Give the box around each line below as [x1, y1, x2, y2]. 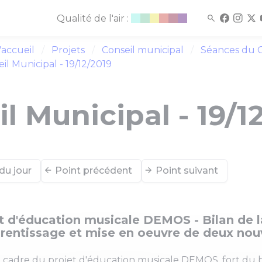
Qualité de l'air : [56, 13, 131, 25]
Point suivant [156, 165, 218, 176]
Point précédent [55, 165, 132, 176]
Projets [51, 44, 85, 56]
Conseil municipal [102, 44, 184, 56]
